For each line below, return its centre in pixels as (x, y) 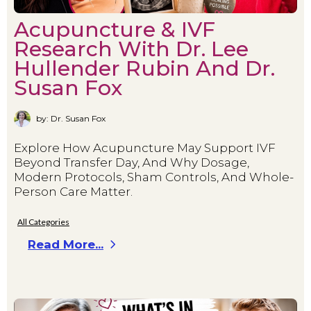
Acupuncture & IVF (115, 29)
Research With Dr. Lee (131, 49)
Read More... (66, 244)
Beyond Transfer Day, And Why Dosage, (132, 162)
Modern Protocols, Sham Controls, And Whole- (154, 177)
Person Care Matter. (73, 191)
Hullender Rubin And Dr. (144, 68)
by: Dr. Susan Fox (71, 119)
